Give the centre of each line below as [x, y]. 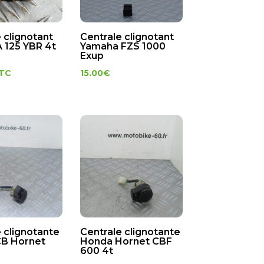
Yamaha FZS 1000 [123, 46]
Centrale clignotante [130, 232]
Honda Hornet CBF [126, 242]
